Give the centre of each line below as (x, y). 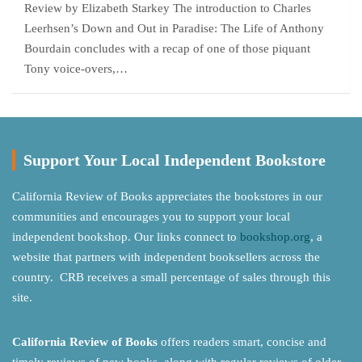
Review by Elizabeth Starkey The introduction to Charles (168, 8)
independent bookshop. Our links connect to (126, 237)
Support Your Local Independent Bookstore (175, 160)
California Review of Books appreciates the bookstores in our (167, 196)
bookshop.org (275, 237)
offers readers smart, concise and (242, 342)
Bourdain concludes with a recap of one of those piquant (167, 48)
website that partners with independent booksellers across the (166, 257)
